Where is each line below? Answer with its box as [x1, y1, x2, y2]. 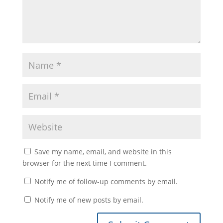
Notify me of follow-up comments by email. [34, 177, 178, 187]
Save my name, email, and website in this [34, 147, 172, 157]
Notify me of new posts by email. [34, 195, 143, 205]
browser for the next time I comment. [22, 158, 147, 168]
